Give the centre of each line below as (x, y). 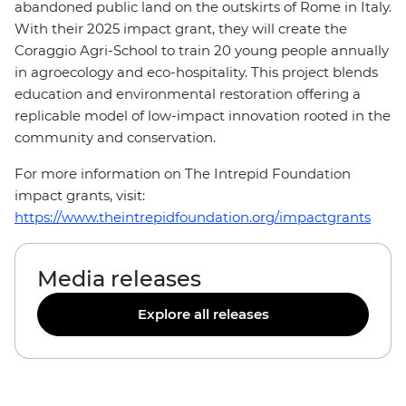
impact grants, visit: (80, 195)
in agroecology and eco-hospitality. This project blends (196, 72)
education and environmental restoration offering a (188, 94)
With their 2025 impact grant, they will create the (181, 29)
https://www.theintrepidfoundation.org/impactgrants (193, 217)
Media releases (119, 279)
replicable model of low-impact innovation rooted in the (203, 116)
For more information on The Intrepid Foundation (183, 174)
